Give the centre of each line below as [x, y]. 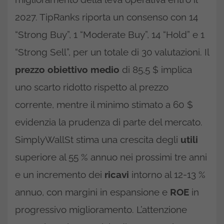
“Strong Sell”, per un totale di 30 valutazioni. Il [112, 52]
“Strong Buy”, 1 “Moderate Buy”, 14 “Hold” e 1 [110, 35]
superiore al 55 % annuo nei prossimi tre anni [111, 157]
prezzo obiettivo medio [67, 70]
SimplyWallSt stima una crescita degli [98, 140]
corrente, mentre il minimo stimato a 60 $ [104, 105]
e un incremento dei [60, 175]
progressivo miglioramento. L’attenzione [101, 210]
